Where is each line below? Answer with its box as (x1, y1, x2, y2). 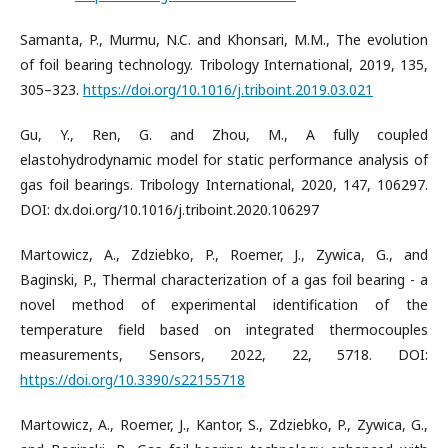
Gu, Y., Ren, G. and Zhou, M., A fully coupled (20, 125, 428, 144)
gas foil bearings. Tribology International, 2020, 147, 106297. (20, 175, 428, 194)
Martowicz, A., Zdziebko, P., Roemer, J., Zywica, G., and (20, 245, 428, 264)
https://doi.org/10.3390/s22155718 (20, 370, 245, 389)
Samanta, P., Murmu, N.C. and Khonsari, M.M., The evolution (20, 30, 428, 49)
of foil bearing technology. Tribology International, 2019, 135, (20, 55, 428, 74)
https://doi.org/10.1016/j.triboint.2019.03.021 (83, 80, 373, 99)
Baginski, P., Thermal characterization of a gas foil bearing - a (20, 270, 428, 289)
